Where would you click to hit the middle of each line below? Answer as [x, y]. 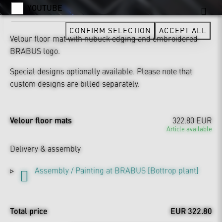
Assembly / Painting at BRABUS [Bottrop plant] [117, 170]
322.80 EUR [192, 120]
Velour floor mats [41, 120]
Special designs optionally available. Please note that [101, 71]
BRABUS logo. [35, 50]
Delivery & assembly [45, 148]
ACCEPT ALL [183, 30]
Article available [189, 128]
